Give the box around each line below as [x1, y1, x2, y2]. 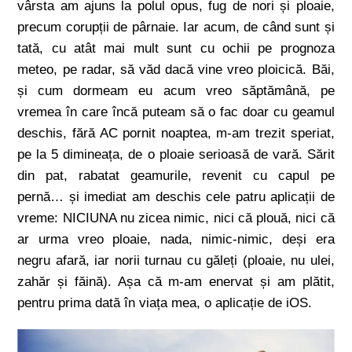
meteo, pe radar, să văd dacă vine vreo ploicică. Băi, [17, 62, 335, 77]
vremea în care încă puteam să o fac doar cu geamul [17, 104, 335, 119]
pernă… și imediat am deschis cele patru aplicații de [17, 189, 335, 204]
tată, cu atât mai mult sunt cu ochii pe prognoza [17, 41, 335, 56]
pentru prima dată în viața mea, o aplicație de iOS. [17, 295, 313, 310]
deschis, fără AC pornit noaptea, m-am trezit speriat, [17, 126, 335, 141]
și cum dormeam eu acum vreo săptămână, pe [17, 83, 335, 98]
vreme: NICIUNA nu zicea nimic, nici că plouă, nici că [17, 211, 335, 225]
